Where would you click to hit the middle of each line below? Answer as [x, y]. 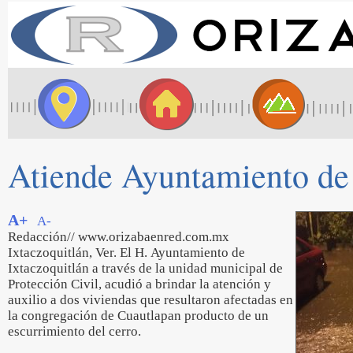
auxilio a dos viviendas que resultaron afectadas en [150, 300]
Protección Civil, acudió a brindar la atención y [139, 284]
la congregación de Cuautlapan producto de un [138, 316]
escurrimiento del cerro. [74, 331]
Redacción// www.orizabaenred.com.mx [119, 237]
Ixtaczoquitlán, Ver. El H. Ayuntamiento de [126, 253]
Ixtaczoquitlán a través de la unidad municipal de [145, 268]
